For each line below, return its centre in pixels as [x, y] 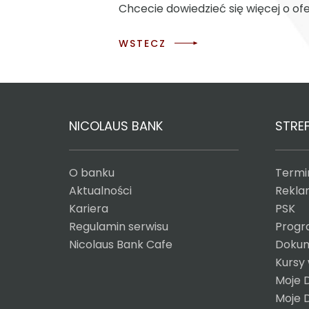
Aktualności [100, 191]
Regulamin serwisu [119, 227]
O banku [92, 173]
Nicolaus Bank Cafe [121, 245]
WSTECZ [142, 43]
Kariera [89, 209]
